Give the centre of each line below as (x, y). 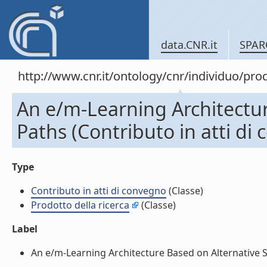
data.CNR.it (189, 45)
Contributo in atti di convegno (99, 191)
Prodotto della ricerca (80, 205)
